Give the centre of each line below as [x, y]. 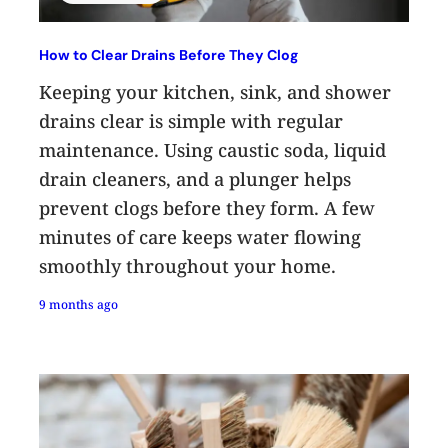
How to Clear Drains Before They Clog [169, 54]
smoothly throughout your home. [188, 265]
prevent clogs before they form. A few [207, 207]
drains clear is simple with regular [191, 120]
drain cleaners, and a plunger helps [195, 178]
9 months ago [79, 304]
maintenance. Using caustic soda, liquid [213, 149]
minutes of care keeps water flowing [200, 236]
